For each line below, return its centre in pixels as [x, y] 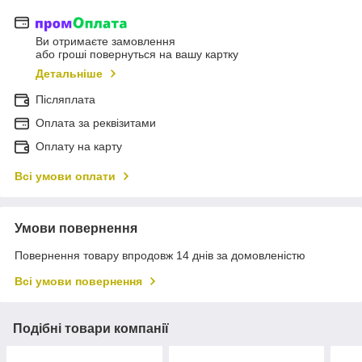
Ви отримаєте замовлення [105, 42]
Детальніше [69, 74]
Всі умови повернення [78, 282]
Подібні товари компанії [91, 329]
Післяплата [65, 100]
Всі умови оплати [65, 177]
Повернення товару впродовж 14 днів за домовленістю [160, 256]
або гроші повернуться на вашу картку [137, 55]
